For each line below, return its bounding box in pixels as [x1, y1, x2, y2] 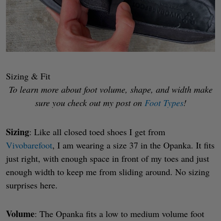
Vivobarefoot [6, 139, 52, 151]
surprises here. [6, 179, 58, 191]
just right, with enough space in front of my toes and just [6, 152, 209, 164]
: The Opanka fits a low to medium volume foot [35, 208, 204, 220]
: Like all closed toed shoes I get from [29, 125, 165, 138]
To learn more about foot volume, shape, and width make [8, 83, 213, 96]
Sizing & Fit [6, 70, 50, 82]
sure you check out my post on [35, 97, 145, 109]
